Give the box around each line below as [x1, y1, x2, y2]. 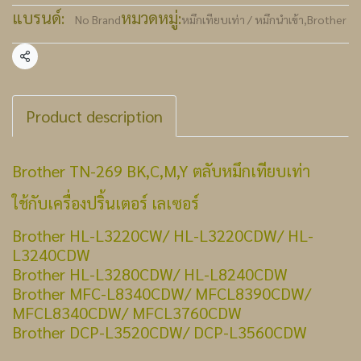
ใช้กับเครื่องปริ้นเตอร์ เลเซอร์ [12, 193, 199, 214]
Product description [26, 106, 163, 127]
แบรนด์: [12, 7, 64, 28]
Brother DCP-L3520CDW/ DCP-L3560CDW [12, 322, 307, 342]
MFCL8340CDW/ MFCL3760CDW [12, 302, 242, 323]
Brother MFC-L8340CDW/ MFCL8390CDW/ [12, 283, 311, 304]
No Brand [75, 12, 121, 27]
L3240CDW [12, 244, 90, 265]
